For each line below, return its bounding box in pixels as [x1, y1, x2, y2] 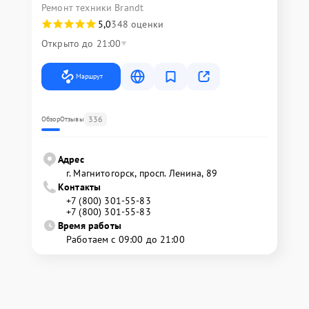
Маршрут [76, 72, 103, 81]
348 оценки [111, 18, 163, 31]
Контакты [58, 181, 101, 194]
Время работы [58, 219, 121, 232]
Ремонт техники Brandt [41, 1, 144, 14]
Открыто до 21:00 [41, 37, 121, 50]
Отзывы [59, 114, 84, 124]
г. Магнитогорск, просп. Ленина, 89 [66, 167, 218, 180]
